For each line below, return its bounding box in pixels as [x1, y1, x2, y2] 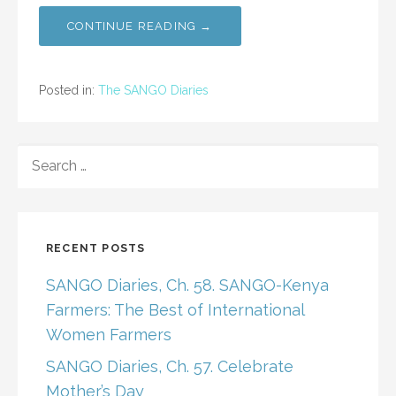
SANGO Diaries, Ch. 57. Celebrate [46, 357, 293, 377]
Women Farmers [46, 325, 171, 345]
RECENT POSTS [46, 241, 146, 255]
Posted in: [39, 83, 98, 98]
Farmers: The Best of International [46, 301, 304, 320]
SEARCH [17, 144, 74, 162]
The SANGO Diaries [98, 83, 209, 98]
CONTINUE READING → [67, 19, 213, 34]
